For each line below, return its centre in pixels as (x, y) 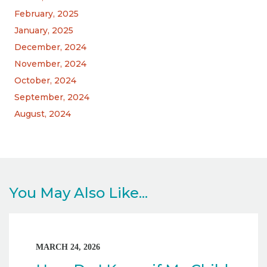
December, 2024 (50, 47)
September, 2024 (52, 97)
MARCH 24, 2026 (68, 247)
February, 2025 (46, 13)
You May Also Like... (78, 193)
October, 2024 (45, 80)
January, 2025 (44, 30)
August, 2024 (43, 114)
